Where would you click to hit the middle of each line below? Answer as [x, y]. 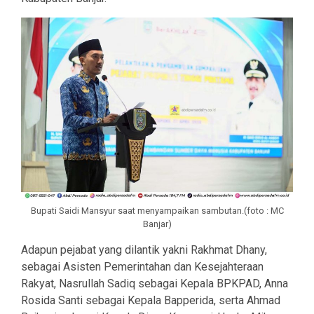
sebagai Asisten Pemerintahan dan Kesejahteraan [142, 266]
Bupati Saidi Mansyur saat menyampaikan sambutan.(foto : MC [157, 210]
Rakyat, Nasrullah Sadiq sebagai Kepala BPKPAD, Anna [155, 283]
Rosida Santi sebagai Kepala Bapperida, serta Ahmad [151, 300]
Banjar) [157, 224]
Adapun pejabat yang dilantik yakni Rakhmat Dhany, [144, 250]
